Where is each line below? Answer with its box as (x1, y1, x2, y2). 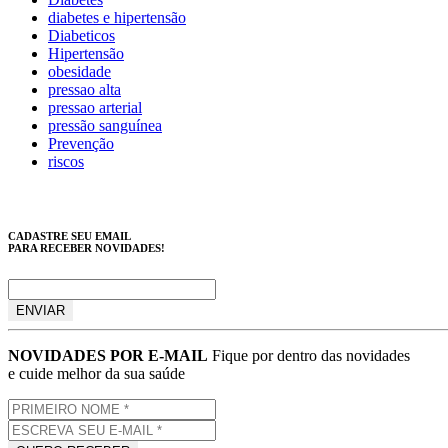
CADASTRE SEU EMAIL (8, 229, 131, 242)
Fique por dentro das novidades (212, 346, 410, 364)
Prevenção (48, 134, 114, 152)
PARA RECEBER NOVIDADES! (8, 241, 165, 254)
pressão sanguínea (48, 116, 162, 134)
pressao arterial (48, 98, 142, 116)
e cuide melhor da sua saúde (8, 364, 185, 382)
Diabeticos (48, 26, 115, 44)
